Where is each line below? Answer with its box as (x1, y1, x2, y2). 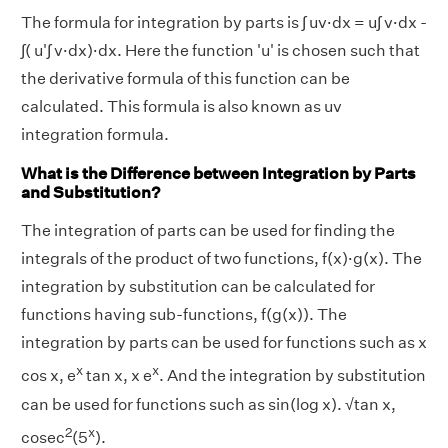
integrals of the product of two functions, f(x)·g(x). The (21, 249, 422, 269)
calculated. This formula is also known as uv (21, 96, 342, 116)
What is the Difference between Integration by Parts (21, 164, 416, 184)
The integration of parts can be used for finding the (21, 221, 395, 241)
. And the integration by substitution (159, 366, 426, 386)
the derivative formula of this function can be (21, 68, 350, 88)
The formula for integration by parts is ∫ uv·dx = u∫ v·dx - (21, 12, 427, 32)
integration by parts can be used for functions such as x (21, 333, 427, 353)
